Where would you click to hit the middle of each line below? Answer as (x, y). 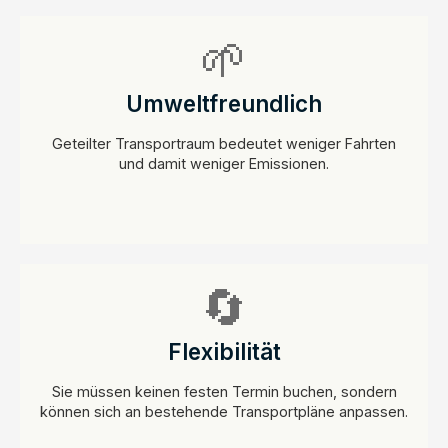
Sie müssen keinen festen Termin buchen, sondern (224, 391)
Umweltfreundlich (224, 103)
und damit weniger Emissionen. (224, 163)
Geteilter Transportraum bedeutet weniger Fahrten (224, 143)
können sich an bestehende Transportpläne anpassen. (224, 411)
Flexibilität (224, 351)
